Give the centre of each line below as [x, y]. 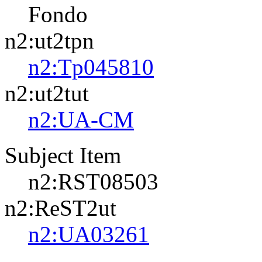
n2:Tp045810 [91, 67]
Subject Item [63, 155]
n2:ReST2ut [61, 208]
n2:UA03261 [89, 234]
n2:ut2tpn [49, 41]
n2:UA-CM [81, 120]
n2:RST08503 [93, 182]
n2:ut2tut [47, 93]
